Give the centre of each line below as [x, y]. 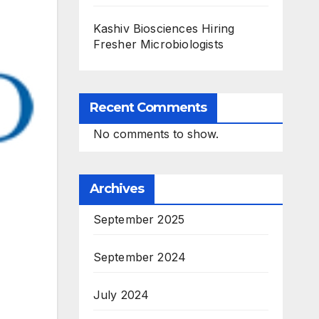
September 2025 [139, 219]
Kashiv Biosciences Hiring [164, 28]
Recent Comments [148, 107]
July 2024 [121, 294]
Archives [117, 188]
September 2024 [140, 257]
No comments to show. [156, 134]
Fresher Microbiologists [158, 44]
